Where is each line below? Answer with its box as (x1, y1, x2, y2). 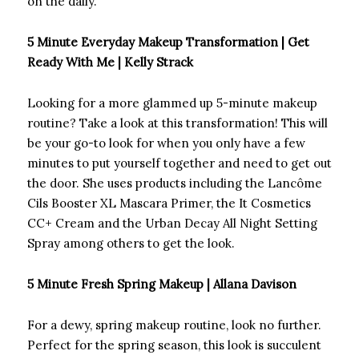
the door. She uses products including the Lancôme (27, 175, 322, 192)
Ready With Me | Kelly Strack (27, 54, 193, 71)
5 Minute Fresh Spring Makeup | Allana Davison (27, 276, 296, 292)
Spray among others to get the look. (27, 236, 235, 252)
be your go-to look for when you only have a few (27, 135, 305, 151)
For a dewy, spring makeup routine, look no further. (27, 317, 321, 333)
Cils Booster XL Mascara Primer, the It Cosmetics (27, 196, 311, 212)
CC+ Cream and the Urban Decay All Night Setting (27, 216, 317, 232)
